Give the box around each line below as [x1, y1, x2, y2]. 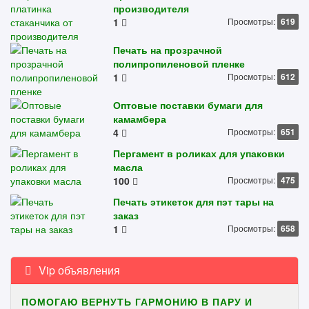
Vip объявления [35, 262, 120, 278]
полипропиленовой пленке [113, 57, 246, 70]
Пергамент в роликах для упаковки [113, 146, 286, 160]
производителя [113, 1, 190, 15]
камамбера [113, 112, 167, 126]
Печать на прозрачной [113, 43, 223, 57]
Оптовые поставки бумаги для [113, 98, 263, 112]
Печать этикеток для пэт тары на [113, 195, 275, 208]
